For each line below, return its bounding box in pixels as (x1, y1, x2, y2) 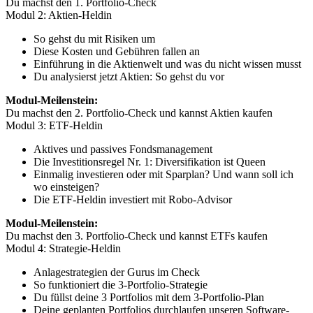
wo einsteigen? (34, 181, 99, 194)
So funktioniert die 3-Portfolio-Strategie (34, 279, 208, 291)
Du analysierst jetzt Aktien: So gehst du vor (34, 71, 224, 83)
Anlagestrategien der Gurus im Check (34, 266, 200, 279)
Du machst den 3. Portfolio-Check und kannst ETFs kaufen (6, 230, 268, 242)
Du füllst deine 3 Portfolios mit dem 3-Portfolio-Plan (34, 291, 264, 304)
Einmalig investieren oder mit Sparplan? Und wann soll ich (34, 168, 293, 181)
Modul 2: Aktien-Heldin (6, 9, 112, 22)
